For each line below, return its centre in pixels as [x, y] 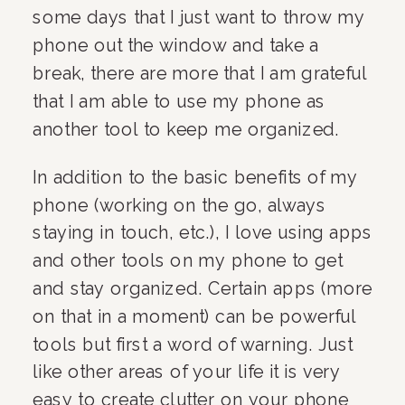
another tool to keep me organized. [189, 129]
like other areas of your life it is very [187, 372]
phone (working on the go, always [179, 205]
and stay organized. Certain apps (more [203, 288]
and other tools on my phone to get [188, 261]
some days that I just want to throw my [199, 18]
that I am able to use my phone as [179, 101]
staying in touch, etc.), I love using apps [202, 233]
